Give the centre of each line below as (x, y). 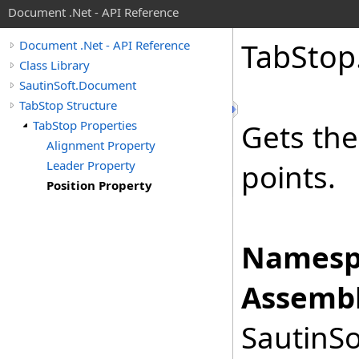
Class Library (54, 65)
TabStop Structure (68, 105)
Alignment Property (101, 145)
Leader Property (91, 165)
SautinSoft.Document (78, 85)
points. (288, 177)
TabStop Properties (85, 125)
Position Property (99, 185)
